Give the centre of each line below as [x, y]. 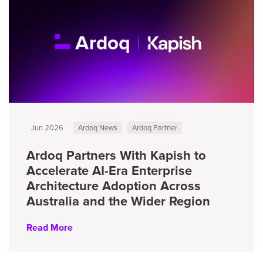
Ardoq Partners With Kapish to [116, 156]
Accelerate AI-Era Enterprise [109, 171]
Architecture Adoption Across [114, 186]
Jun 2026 [47, 127]
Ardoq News [98, 127]
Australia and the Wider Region [118, 202]
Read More [50, 228]
